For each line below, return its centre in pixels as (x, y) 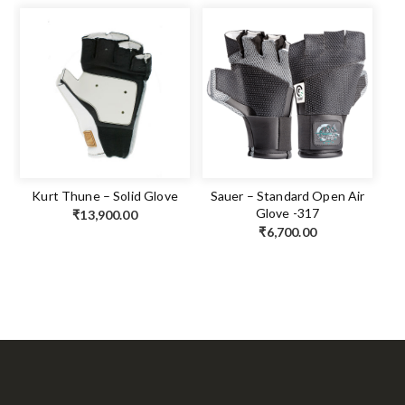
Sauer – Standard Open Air (287, 196)
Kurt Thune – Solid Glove (105, 196)
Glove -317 (287, 213)
